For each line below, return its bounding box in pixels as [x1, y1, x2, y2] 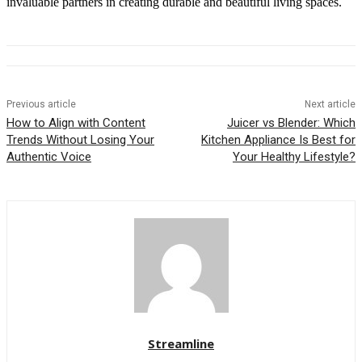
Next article [304, 98, 356, 110]
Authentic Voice [6, 149, 91, 164]
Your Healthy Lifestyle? [232, 149, 356, 164]
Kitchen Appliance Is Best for [200, 132, 356, 147]
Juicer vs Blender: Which [226, 115, 356, 130]
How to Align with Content [6, 115, 145, 130]
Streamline [148, 335, 214, 351]
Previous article [6, 98, 76, 110]
